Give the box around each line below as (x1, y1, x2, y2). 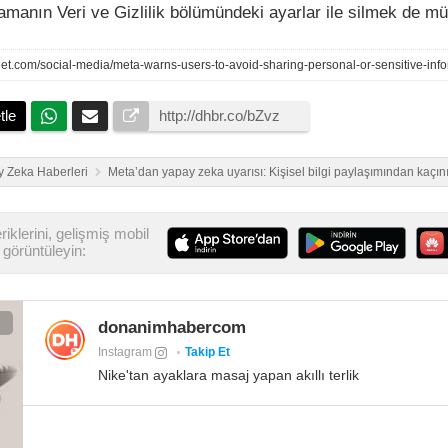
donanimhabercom (98, 318, 247, 338)
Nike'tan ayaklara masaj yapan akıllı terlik (98, 367, 360, 384)
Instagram (98, 345, 156, 360)
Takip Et (185, 345, 231, 360)
